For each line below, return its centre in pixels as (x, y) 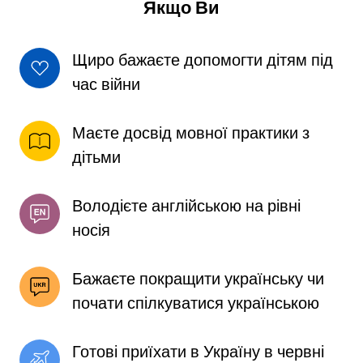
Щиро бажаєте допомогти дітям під (203, 60)
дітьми (96, 157)
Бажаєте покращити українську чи (198, 278)
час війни (106, 84)
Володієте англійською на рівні (186, 205)
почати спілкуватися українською (198, 303)
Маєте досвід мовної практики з (191, 132)
